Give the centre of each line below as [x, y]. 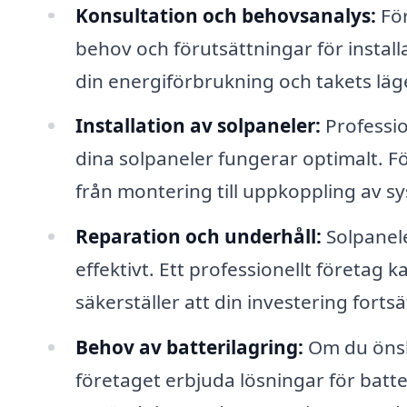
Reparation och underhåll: [198, 237]
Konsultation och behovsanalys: [225, 15]
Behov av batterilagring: [189, 347]
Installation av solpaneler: [198, 126]
